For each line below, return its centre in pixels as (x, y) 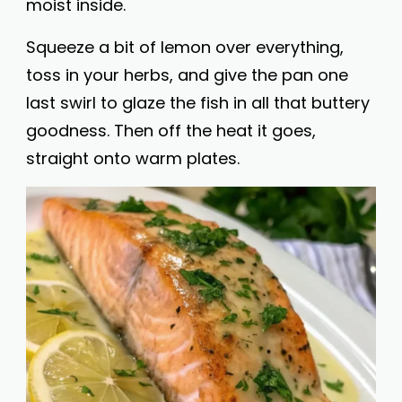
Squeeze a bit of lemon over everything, (185, 47)
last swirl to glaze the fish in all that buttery (198, 103)
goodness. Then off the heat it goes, (171, 131)
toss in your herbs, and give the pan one (187, 75)
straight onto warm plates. (133, 158)
